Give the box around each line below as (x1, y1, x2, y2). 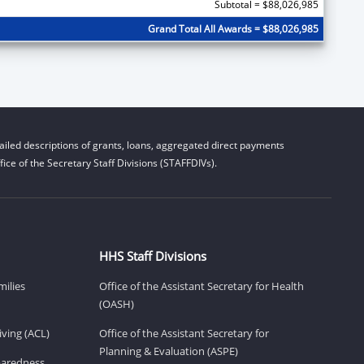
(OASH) (99, 296, 134, 311)
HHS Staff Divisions (99, 247, 206, 264)
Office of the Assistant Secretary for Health (99, 278, 304, 293)
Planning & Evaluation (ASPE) (99, 343, 238, 358)
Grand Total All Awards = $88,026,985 (147, 21, 318, 36)
